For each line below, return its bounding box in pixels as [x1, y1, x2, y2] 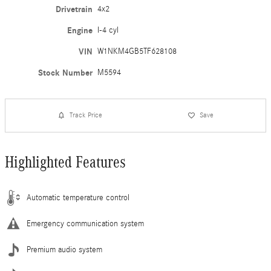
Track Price [70, 111, 103, 120]
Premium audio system [27, 244, 102, 255]
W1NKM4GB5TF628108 [97, 46, 177, 56]
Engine [67, 25, 93, 36]
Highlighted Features [5, 152, 126, 171]
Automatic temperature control [27, 192, 129, 203]
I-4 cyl [97, 25, 119, 35]
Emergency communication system [27, 218, 144, 229]
